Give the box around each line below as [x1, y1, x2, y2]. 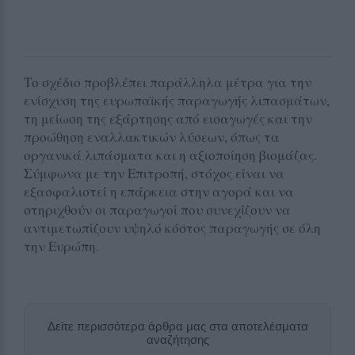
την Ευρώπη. [24, 236, 99, 255]
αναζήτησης [146, 332, 209, 346]
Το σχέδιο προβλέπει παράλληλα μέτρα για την [24, 72, 311, 91]
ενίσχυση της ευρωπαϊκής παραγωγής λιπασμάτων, [24, 90, 330, 109]
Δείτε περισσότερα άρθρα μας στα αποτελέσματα [47, 319, 308, 333]
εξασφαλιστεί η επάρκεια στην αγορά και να [24, 181, 294, 200]
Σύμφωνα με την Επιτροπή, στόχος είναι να [24, 163, 284, 182]
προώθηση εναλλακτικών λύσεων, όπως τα [24, 127, 280, 146]
